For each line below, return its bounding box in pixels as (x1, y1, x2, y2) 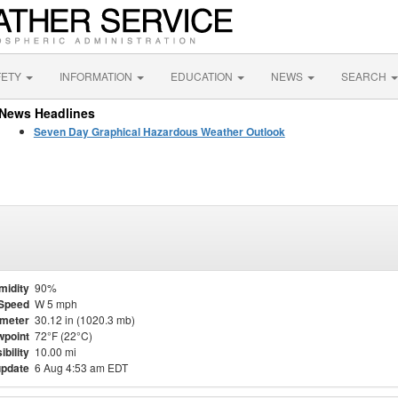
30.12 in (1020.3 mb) (35, 312, 135, 327)
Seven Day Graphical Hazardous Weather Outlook (33, 123, 285, 139)
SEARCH (341, 68, 389, 84)
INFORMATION (60, 68, 135, 84)
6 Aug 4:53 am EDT (35, 360, 128, 375)
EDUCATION (171, 68, 235, 84)
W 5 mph (35, 296, 77, 311)
